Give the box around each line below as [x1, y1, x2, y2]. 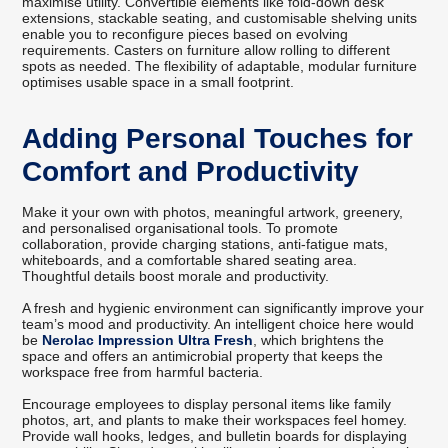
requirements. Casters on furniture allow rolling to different [22, 42, 391, 59]
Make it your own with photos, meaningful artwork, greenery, [22, 204, 404, 221]
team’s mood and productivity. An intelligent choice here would [22, 316, 415, 333]
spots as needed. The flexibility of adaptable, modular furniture [22, 58, 418, 75]
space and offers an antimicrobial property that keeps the [22, 348, 384, 365]
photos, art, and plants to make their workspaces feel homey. [22, 412, 408, 429]
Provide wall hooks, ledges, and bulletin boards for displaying [22, 428, 408, 445]
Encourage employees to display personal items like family [22, 396, 392, 413]
